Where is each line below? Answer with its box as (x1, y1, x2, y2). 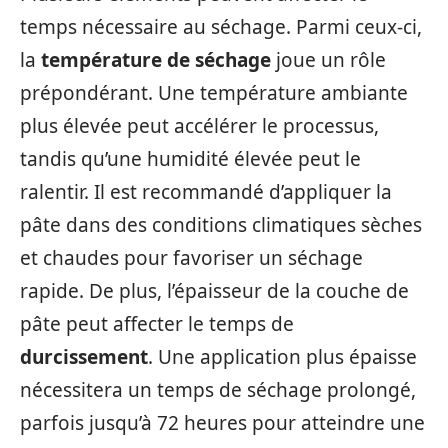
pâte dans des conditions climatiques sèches (20, 211, 422, 238)
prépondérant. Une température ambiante (20, 79, 408, 106)
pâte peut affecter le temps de (20, 310, 294, 337)
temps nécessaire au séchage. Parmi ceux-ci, (20, 13, 422, 40)
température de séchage (41, 46, 271, 73)
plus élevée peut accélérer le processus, (20, 112, 379, 139)
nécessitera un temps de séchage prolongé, (20, 376, 416, 403)
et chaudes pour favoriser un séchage (20, 244, 363, 271)
